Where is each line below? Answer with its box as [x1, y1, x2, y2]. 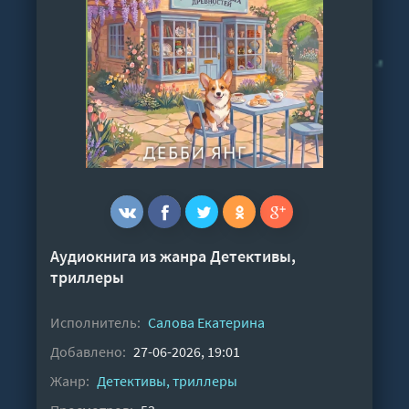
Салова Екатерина [148, 312, 265, 331]
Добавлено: [50, 341, 126, 361]
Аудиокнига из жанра [50, 245, 210, 267]
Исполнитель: [50, 312, 141, 331]
